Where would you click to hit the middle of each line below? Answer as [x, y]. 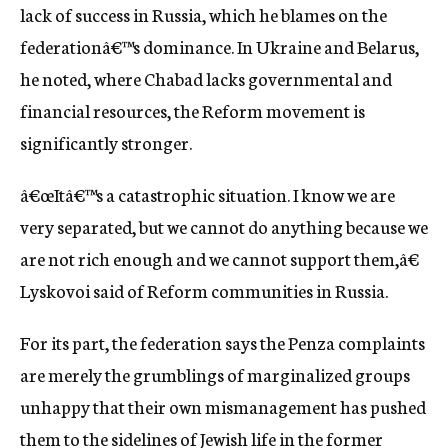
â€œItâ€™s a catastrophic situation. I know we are [207, 194]
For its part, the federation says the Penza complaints [222, 342]
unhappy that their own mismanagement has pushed [223, 406]
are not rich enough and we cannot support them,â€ [219, 258]
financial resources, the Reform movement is [192, 110]
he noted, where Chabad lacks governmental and [206, 78]
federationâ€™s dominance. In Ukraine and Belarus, [219, 46]
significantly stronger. [106, 142]
